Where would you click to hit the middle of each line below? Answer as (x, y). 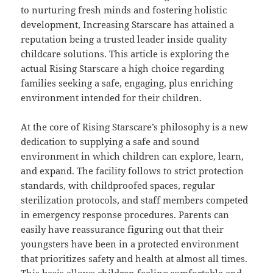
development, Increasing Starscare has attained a (128, 25)
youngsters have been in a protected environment (130, 244)
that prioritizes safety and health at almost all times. (134, 259)
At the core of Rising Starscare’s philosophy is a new (135, 127)
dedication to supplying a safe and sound (110, 142)
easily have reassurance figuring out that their (122, 229)
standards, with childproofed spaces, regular (118, 186)
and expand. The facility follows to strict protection (133, 171)
